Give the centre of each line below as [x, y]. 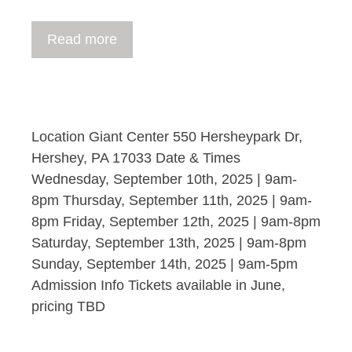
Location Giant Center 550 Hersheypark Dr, [167, 137]
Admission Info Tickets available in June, [158, 285]
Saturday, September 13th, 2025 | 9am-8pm [169, 243]
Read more [82, 39]
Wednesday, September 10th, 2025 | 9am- [164, 179]
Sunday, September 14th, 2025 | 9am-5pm [165, 264]
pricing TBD [68, 306]
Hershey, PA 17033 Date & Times [136, 158]
